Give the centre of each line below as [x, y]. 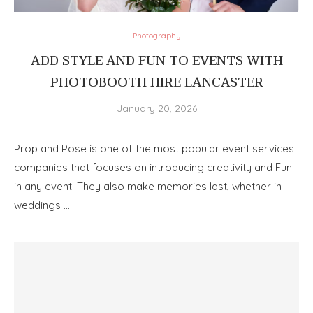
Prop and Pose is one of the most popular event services [154, 148]
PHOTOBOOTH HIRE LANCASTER [156, 82]
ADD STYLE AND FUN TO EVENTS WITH [156, 61]
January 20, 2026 [156, 108]
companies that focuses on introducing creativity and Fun [153, 167]
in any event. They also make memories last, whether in [148, 186]
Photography [156, 35]
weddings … [42, 205]
